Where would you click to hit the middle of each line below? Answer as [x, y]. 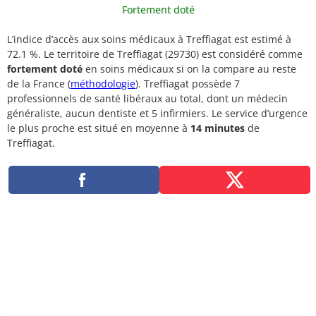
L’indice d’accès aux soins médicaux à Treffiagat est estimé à [149, 39]
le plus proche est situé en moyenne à [99, 128]
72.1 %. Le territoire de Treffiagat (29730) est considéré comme [155, 54]
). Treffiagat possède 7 [188, 84]
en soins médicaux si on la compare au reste [189, 69]
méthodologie [103, 84]
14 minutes [218, 128]
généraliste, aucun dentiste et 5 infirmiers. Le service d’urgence [157, 113]
